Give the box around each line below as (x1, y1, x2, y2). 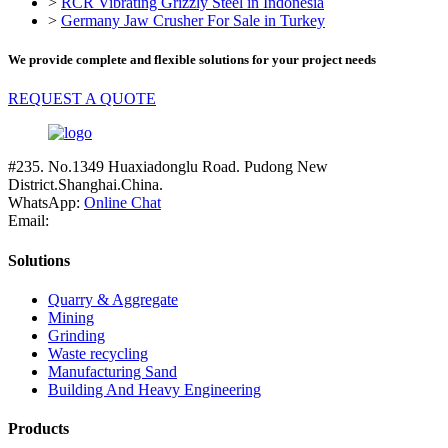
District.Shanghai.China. (8, 176, 163, 194)
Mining (48, 308, 94, 326)
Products (8, 420, 69, 438)
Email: (8, 212, 49, 230)
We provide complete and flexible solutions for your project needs (8, 52, 376, 68)
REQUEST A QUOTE (8, 90, 156, 108)
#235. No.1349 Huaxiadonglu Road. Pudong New (8, 158, 328, 176)
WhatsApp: (8, 194, 84, 212)
